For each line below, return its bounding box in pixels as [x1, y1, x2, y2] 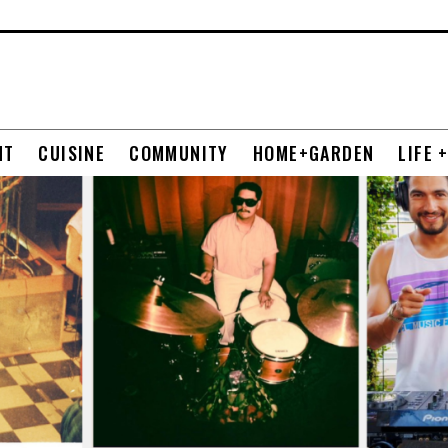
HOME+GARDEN [252, 140, 375, 166]
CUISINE [38, 140, 106, 166]
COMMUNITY [129, 140, 229, 166]
